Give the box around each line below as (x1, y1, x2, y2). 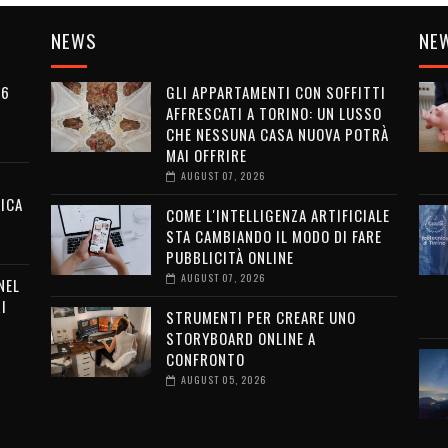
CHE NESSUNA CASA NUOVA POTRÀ (165, 123, 389, 145)
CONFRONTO (165, 348, 245, 370)
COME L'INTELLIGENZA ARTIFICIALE (165, 204, 390, 226)
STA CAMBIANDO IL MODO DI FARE (165, 225, 382, 247)
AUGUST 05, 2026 (180, 372, 266, 387)
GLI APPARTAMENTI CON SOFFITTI (165, 81, 386, 103)
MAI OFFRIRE (165, 144, 247, 166)
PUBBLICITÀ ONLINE (165, 246, 294, 268)
